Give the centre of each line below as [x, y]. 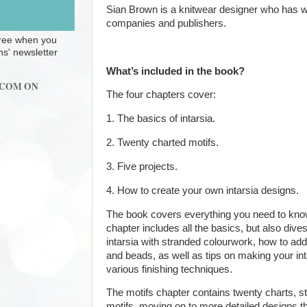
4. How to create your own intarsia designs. [202, 190]
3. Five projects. [142, 166]
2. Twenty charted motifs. [162, 143]
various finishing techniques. [169, 269]
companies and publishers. [166, 23]
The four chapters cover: [161, 95]
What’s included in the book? [175, 71]
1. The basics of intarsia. [161, 119]
